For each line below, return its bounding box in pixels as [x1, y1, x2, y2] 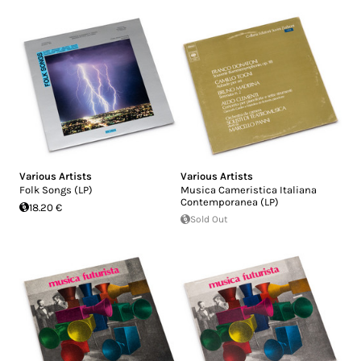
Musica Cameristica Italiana [180, 183, 317, 196]
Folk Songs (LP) [19, 183, 93, 196]
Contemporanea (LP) [180, 195, 279, 208]
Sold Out [190, 213, 228, 225]
